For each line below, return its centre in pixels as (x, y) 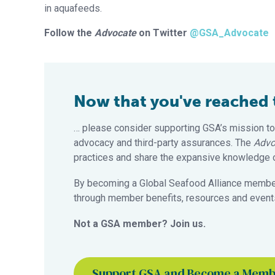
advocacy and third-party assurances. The (164, 142)
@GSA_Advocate (229, 33)
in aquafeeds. (73, 8)
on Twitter (163, 33)
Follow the (69, 33)
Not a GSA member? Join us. (140, 223)
